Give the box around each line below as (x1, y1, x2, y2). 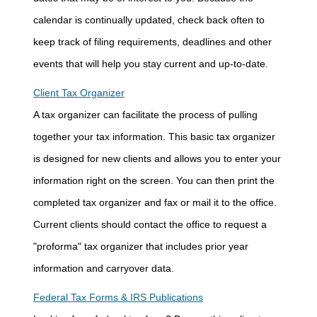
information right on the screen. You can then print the (33, 175, 275, 186)
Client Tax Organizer (33, 87, 125, 98)
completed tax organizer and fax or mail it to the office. (33, 197, 277, 208)
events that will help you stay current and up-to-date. (33, 58, 268, 69)
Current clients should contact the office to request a (33, 219, 267, 230)
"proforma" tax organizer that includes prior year (33, 241, 248, 252)
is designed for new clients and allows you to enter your (33, 153, 281, 164)
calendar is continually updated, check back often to (33, 14, 265, 25)
